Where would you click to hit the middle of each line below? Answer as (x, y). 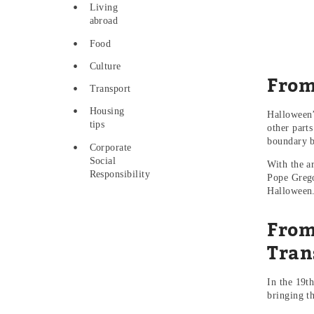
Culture (105, 66)
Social (103, 161)
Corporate (110, 147)
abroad (104, 21)
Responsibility (120, 174)
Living (104, 8)
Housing (107, 111)
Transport (110, 89)
